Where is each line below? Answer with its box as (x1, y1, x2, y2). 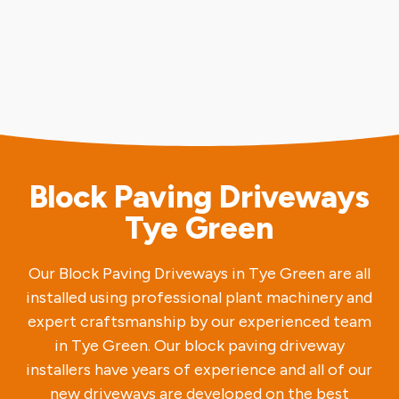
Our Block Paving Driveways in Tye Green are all (28, 263, 370, 283)
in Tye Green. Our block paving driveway (53, 335, 345, 355)
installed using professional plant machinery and (26, 287, 373, 307)
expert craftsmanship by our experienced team (27, 311, 371, 331)
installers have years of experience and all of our (26, 359, 373, 379)
